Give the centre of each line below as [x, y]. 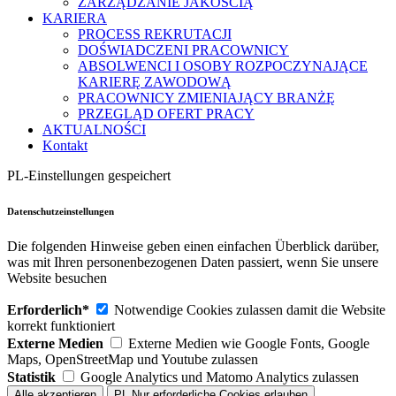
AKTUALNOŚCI [94, 129]
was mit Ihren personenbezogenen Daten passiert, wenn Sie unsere [193, 262]
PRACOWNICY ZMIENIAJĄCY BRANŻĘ [206, 98]
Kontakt [65, 145]
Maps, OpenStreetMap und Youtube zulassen [133, 359]
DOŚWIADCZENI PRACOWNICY [183, 50]
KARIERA [75, 18]
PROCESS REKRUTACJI [155, 34]
